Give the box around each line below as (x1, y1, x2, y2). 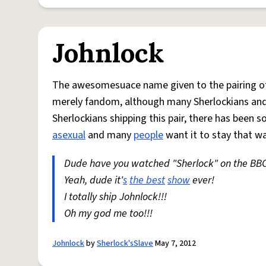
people (134, 128, 163, 143)
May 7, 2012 (153, 237, 196, 250)
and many (85, 128, 134, 143)
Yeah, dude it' (64, 173, 123, 188)
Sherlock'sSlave (97, 237, 153, 250)
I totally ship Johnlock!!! (64, 189, 167, 205)
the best (129, 173, 165, 188)
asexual (52, 128, 85, 143)
